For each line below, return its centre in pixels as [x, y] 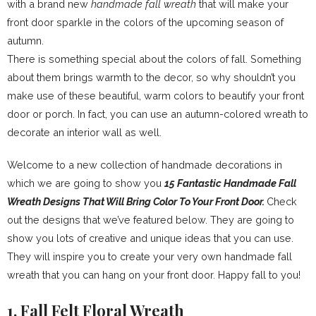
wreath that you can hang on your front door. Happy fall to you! [154, 275]
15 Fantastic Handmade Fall [230, 183]
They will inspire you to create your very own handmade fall [150, 256]
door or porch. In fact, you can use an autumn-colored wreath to [158, 114]
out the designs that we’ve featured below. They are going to [151, 220]
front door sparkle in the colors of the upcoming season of [145, 22]
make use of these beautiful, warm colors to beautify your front [156, 96]
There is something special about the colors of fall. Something [154, 59]
